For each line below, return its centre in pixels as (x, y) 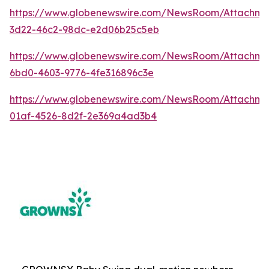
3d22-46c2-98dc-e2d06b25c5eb (84, 29)
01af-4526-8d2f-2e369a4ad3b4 (83, 116)
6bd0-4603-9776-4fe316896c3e (82, 72)
